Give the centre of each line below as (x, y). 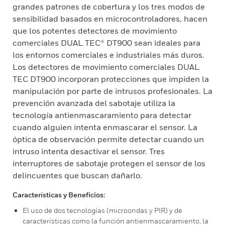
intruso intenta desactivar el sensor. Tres (89, 151)
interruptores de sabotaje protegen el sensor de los (109, 163)
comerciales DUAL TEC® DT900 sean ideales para (106, 43)
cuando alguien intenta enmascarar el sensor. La (105, 127)
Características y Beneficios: (59, 195)
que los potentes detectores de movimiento (95, 31)
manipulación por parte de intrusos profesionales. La (113, 91)
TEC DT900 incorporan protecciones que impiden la (111, 79)
